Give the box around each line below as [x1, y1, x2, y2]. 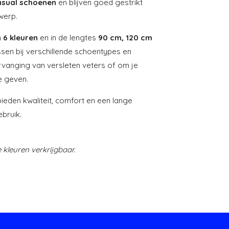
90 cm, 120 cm [98, 32, 152, 42]
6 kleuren [3, 32, 38, 42]
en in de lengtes [38, 32, 98, 42]
